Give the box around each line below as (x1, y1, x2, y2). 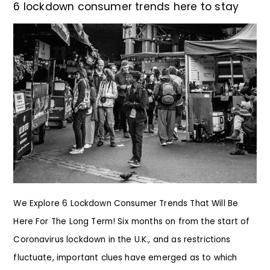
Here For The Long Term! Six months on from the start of (13, 216, 250, 228)
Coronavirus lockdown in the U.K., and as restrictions (13, 234, 231, 246)
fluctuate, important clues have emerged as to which (13, 252, 237, 264)
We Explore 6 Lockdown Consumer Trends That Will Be (13, 198, 239, 210)
